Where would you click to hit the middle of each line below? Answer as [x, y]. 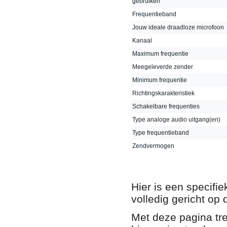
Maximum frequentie [160, 53]
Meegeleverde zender [163, 67]
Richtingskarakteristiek [163, 93]
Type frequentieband [161, 133]
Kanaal [142, 40]
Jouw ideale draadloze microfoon [178, 27]
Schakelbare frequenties [166, 106]
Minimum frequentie [160, 80]
